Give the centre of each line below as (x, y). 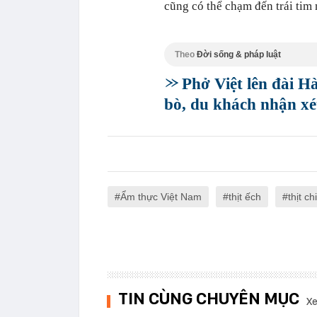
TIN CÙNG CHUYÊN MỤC (209, 299)
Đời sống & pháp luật (239, 55)
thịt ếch (245, 197)
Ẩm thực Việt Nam (161, 197)
